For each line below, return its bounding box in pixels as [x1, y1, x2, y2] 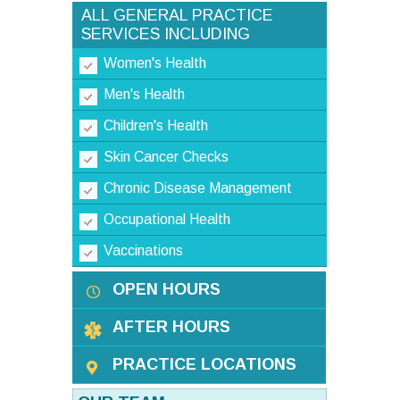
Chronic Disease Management [104, 179, 292, 196]
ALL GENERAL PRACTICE [81, 5, 273, 24]
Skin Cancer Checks [104, 148, 229, 164]
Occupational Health [104, 211, 230, 227]
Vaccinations [104, 242, 183, 258]
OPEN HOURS [112, 279, 221, 298]
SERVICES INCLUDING [81, 24, 250, 43]
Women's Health [104, 54, 206, 71]
